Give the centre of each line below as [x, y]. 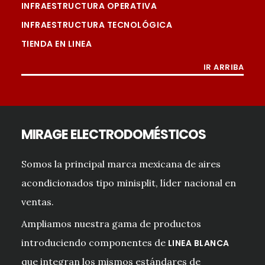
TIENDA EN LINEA [56, 44]
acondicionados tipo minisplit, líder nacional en [128, 182]
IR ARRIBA [224, 67]
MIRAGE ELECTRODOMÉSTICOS [113, 134]
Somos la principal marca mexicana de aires [121, 164]
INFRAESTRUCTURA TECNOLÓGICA [97, 25]
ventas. [37, 201]
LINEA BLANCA [198, 243]
